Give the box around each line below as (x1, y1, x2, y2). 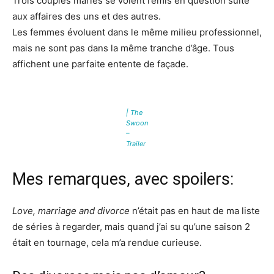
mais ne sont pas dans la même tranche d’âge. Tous (12, 42, 234, 54)
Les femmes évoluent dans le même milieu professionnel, (12, 26, 262, 39)
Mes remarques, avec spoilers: (12, 169, 234, 190)
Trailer (126, 139, 146, 149)
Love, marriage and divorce (12, 205, 130, 217)
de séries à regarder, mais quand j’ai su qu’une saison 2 (12, 221, 250, 233)
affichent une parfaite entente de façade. (12, 58, 188, 70)
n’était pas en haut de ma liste (130, 205, 260, 217)
